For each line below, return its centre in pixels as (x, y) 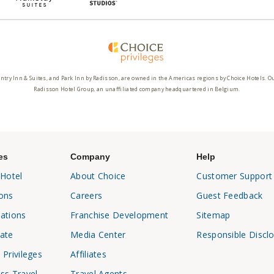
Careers (87, 196)
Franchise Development (120, 215)
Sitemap (213, 215)
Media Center (98, 235)
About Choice (98, 176)
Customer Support (235, 176)
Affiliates (89, 254)
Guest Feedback (230, 196)
